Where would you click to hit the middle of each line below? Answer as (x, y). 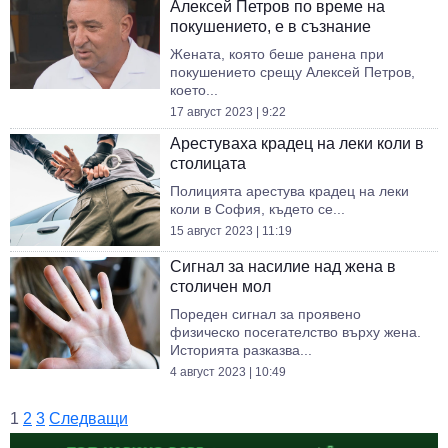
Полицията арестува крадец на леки (289, 191)
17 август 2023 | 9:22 (228, 112)
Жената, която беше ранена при (277, 54)
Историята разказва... (241, 350)
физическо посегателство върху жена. (295, 332)
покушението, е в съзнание (270, 26)
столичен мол (220, 286)
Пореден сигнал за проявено (265, 314)
